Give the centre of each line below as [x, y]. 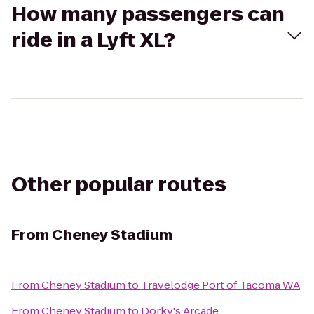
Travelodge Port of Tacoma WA [220, 285]
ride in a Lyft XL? [93, 40]
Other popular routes [119, 185]
